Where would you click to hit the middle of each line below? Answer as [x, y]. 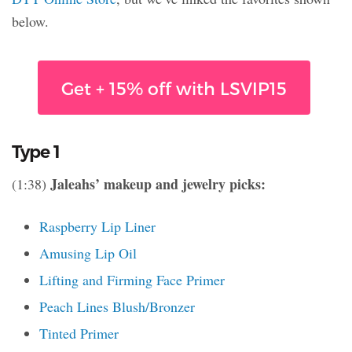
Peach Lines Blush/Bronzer [117, 307]
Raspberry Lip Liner [97, 227]
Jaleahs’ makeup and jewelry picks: [158, 184]
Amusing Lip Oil [88, 253]
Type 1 [36, 152]
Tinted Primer [79, 334]
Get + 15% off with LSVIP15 [174, 88]
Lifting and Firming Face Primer [132, 280]
